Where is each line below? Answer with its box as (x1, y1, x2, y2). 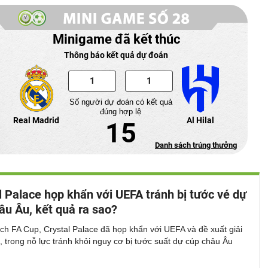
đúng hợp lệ (100, 106, 142, 116)
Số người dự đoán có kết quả (69, 97, 172, 106)
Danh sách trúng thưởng (155, 141, 237, 150)
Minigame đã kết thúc (52, 31, 180, 47)
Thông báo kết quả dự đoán (64, 50, 168, 60)
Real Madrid (13, 115, 60, 125)
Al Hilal (186, 115, 214, 125)
